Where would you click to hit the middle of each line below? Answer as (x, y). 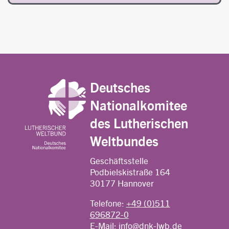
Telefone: (108, 203)
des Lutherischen (139, 122)
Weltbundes (124, 140)
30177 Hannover (122, 183)
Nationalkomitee (138, 105)
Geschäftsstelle (119, 160)
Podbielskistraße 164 (130, 171)
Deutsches (120, 87)
